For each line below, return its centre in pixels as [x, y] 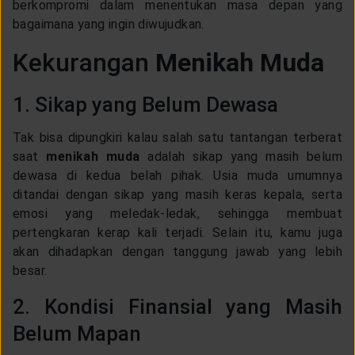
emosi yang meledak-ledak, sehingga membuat [177, 213]
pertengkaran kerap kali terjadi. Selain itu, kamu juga [177, 232]
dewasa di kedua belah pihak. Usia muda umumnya [177, 175]
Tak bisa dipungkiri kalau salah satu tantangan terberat [177, 137]
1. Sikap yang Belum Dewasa [148, 104]
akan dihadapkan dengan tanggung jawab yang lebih [177, 251]
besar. [32, 270]
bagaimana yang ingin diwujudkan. [111, 24]
